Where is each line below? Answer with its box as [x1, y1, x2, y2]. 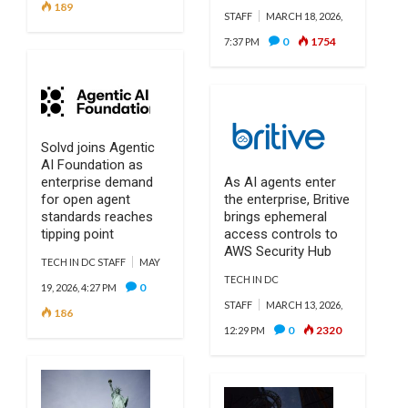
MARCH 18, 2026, [265, 10, 342, 22]
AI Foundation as [41, 157, 143, 173]
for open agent [41, 191, 130, 208]
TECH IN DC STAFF [41, 256, 126, 268]
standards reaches [41, 209, 153, 225]
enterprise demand [41, 174, 153, 190]
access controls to [223, 226, 338, 242]
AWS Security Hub [223, 243, 339, 260]
